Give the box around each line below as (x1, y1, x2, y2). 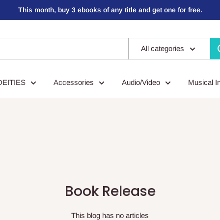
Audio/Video (122, 78, 160, 86)
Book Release (64, 182, 156, 201)
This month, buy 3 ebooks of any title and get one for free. (18, 6, 202, 14)
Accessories (54, 78, 94, 86)
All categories (141, 44, 184, 53)
